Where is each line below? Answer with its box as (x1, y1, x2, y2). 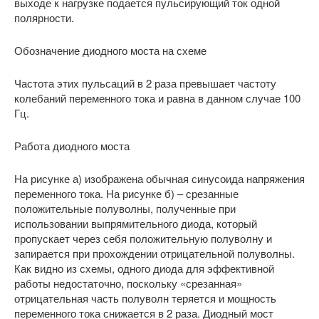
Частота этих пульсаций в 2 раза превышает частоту (14, 75, 276, 90)
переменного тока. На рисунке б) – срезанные (14, 186, 239, 201)
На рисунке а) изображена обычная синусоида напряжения (14, 171, 305, 186)
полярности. (14, 10, 74, 25)
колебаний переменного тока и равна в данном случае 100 (14, 90, 300, 105)
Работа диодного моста (14, 138, 130, 153)
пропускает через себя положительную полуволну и (14, 231, 272, 246)
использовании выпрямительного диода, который (14, 216, 257, 231)
